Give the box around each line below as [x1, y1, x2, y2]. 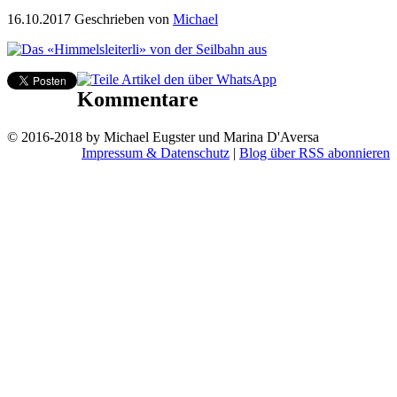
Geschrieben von [74, 11, 173, 27]
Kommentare [77, 87, 198, 111]
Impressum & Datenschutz [82, 144, 230, 160]
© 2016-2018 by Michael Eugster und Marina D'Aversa [7, 128, 319, 144]
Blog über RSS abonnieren [239, 144, 390, 160]
